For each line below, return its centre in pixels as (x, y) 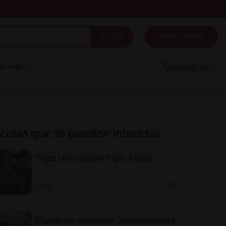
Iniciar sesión (181, 36)
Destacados (186, 67)
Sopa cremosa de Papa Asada (94, 159)
